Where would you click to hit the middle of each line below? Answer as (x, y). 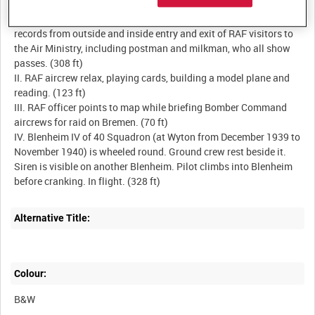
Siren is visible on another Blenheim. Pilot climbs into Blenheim (154, 167)
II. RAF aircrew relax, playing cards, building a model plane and (152, 78)
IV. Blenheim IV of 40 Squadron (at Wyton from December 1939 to (157, 137)
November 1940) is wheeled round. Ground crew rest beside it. (150, 152)
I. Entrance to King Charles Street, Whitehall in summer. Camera (154, 19)
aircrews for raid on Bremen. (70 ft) (91, 122)
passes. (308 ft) (49, 63)
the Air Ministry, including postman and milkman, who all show (153, 49)
